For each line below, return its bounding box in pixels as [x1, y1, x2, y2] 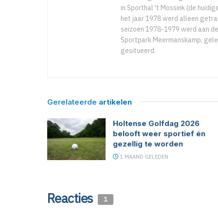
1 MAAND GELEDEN [118, 153, 168, 161]
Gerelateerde [47, 97, 99, 107]
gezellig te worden [113, 139, 183, 149]
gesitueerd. [121, 46, 156, 55]
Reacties [47, 190, 96, 207]
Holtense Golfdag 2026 [113, 119, 200, 128]
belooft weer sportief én [113, 129, 205, 139]
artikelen [99, 97, 132, 107]
